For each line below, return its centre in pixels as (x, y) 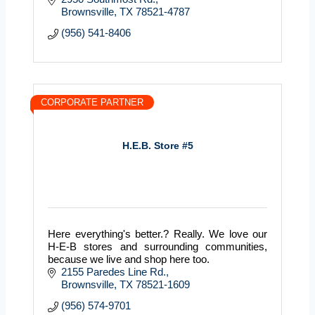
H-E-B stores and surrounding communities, (157, 246)
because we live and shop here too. (129, 259)
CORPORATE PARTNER (92, 102)
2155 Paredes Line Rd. (113, 271)
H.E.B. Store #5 (157, 146)
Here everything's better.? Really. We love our (157, 233)
